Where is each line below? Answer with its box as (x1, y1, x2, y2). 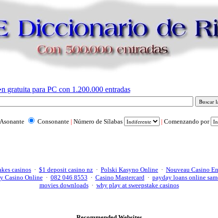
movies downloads (39, 181, 89, 189)
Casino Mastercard (95, 173, 145, 181)
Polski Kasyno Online (101, 165, 158, 173)
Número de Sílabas (73, 117, 124, 125)
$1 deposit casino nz (39, 165, 93, 173)
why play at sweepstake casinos (96, 181, 179, 189)
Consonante (36, 117, 71, 125)
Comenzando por (163, 117, 211, 125)
